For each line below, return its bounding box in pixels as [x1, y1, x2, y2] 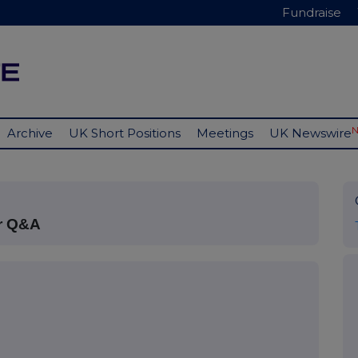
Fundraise [282, 5, 341, 20]
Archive [7, 125, 53, 141]
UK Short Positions [69, 125, 181, 141]
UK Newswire [269, 125, 352, 141]
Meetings [197, 125, 253, 141]
